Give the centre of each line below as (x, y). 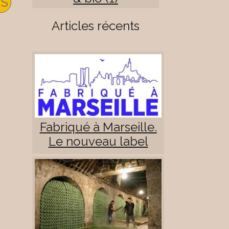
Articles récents (96, 26)
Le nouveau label (98, 142)
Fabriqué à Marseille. (98, 127)
